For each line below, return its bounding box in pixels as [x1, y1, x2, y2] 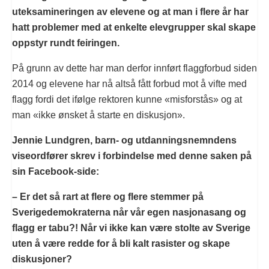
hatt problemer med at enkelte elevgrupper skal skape [12, 22, 256, 33]
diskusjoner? [12, 254, 72, 265]
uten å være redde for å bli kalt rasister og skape [12, 238, 230, 249]
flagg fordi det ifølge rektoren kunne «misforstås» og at [12, 94, 242, 105]
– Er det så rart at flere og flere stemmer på [12, 192, 204, 202]
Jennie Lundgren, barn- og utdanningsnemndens [12, 135, 237, 146]
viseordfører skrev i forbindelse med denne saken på [12, 151, 252, 162]
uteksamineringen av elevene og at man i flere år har [12, 7, 249, 17]
